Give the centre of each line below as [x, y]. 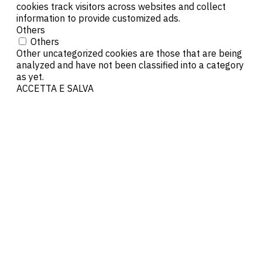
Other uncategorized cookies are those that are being [129, 54]
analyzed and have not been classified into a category [130, 65]
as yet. [30, 77]
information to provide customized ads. [98, 18]
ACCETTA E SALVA [55, 89]
